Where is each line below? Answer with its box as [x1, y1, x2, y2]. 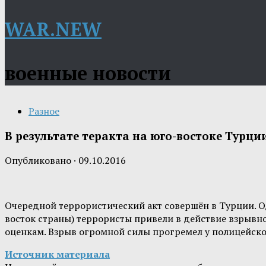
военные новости [5, 61, 171, 85]
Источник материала [5, 248, 110, 261]
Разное [28, 104, 59, 118]
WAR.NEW [5, 17, 102, 42]
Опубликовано [5, 154, 74, 167]
